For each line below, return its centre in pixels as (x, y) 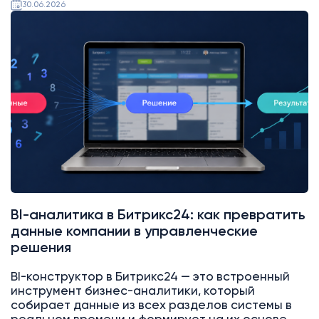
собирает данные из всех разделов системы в (151, 305)
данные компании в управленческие (134, 232)
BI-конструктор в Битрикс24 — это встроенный (150, 277)
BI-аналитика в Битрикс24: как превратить (158, 216)
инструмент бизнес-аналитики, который (132, 291)
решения (41, 249)
